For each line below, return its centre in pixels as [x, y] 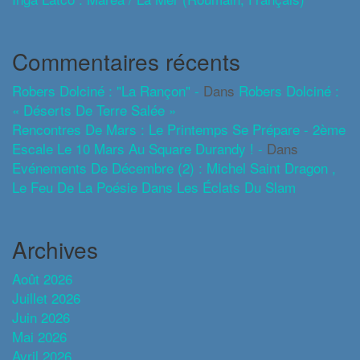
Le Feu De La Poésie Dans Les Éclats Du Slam [154, 186]
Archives [55, 249]
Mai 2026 [39, 336]
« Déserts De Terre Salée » [94, 109]
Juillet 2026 [46, 297]
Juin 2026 [41, 317]
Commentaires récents [126, 61]
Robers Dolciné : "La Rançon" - [106, 90]
